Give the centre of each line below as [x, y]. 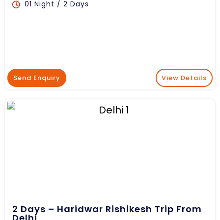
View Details [184, 78]
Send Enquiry [37, 78]
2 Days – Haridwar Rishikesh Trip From [107, 209]
